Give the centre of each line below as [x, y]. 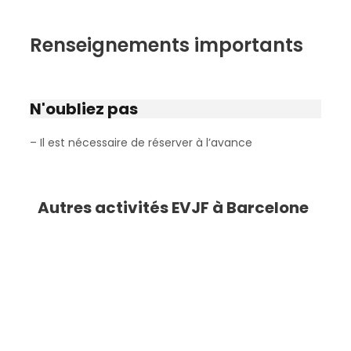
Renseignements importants [166, 45]
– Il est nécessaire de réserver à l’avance [141, 142]
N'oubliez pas [84, 109]
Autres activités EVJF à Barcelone [173, 207]
